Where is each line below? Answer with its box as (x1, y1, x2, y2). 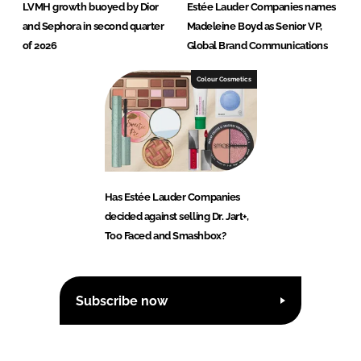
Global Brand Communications (186, 39, 328, 52)
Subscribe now (76, 293, 168, 309)
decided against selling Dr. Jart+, (104, 210, 249, 223)
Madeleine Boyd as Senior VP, (186, 20, 322, 33)
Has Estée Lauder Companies (104, 191, 240, 204)
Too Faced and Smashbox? (104, 230, 226, 243)
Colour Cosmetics (196, 75, 251, 84)
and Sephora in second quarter (22, 20, 164, 33)
